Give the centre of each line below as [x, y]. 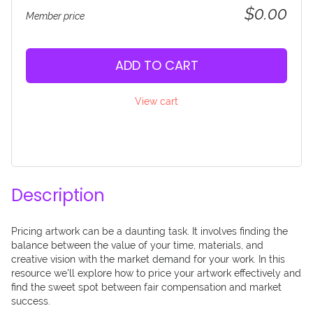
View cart [156, 101]
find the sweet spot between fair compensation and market [146, 287]
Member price [55, 16]
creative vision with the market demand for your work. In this [148, 259]
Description [58, 195]
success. [31, 301]
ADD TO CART [156, 65]
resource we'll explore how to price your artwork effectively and [156, 273]
